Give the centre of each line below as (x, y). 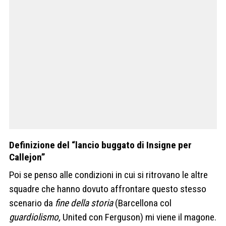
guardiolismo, (35, 217)
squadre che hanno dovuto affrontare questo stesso (108, 189)
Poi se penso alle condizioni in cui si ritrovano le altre (108, 175)
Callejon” (27, 157)
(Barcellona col (142, 203)
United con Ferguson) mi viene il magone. (138, 217)
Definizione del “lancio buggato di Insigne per (100, 145)
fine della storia (84, 203)
